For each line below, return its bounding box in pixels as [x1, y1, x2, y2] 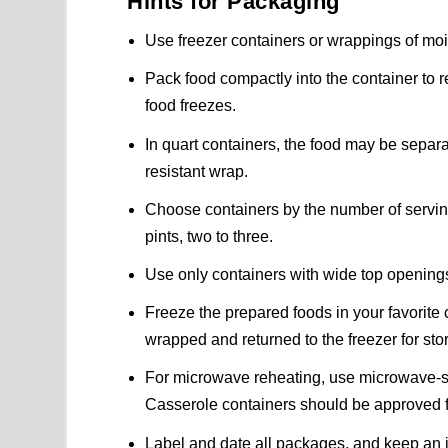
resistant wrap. [145, 162, 249, 180]
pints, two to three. [145, 227, 274, 245]
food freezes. [145, 97, 237, 115]
